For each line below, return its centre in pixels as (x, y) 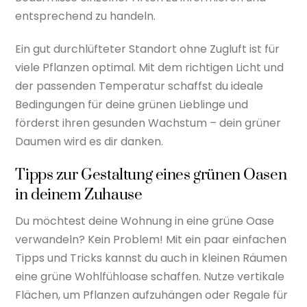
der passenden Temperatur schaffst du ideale (139, 86)
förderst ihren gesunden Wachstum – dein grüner (148, 123)
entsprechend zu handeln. (86, 16)
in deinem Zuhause (79, 195)
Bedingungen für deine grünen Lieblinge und (132, 105)
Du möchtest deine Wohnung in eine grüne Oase (145, 221)
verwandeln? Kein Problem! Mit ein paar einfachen (151, 240)
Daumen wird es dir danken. (89, 142)
